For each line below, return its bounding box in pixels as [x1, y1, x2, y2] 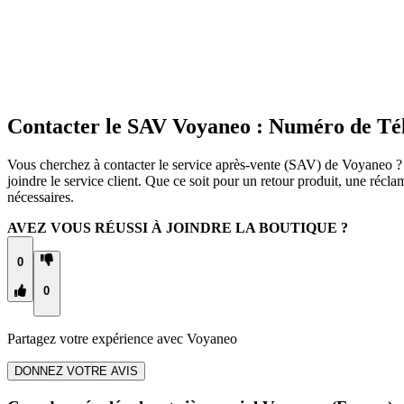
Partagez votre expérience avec [7, 331, 187, 347]
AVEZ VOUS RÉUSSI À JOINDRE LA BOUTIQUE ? [7, 220, 348, 236]
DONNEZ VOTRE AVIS [14, 364, 138, 379]
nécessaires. [7, 189, 74, 206]
